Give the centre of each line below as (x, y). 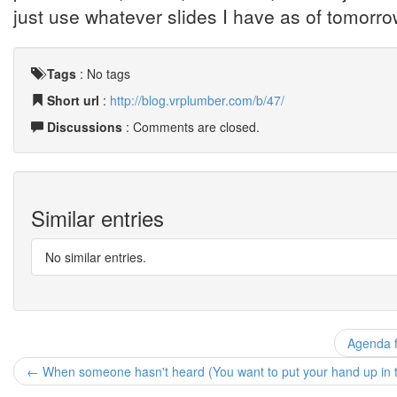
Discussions (85, 127)
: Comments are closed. (191, 127)
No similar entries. (96, 257)
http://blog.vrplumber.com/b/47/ (197, 100)
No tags (109, 74)
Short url (73, 100)
